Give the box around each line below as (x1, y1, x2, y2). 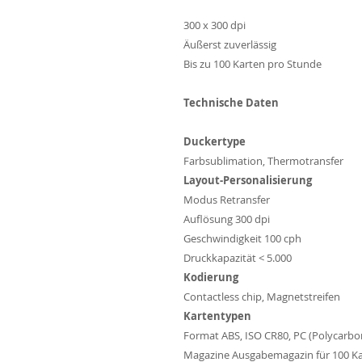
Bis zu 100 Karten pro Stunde (183, 57, 322, 72)
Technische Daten (183, 95, 279, 111)
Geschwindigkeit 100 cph (183, 231, 301, 246)
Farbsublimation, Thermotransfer (183, 154, 343, 169)
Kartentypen (183, 309, 251, 324)
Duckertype (183, 134, 246, 149)
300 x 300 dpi (183, 18, 246, 33)
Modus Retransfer (183, 192, 270, 208)
